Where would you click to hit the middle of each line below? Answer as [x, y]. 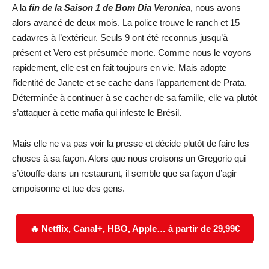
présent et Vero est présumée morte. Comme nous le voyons [132, 53]
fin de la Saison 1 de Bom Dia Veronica [110, 8]
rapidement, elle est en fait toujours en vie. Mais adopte [119, 68]
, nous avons [216, 8]
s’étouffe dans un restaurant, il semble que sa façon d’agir [124, 174]
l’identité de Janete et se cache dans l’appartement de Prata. [129, 83]
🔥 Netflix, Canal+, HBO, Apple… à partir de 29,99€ [134, 229]
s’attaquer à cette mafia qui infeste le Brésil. [97, 113]
